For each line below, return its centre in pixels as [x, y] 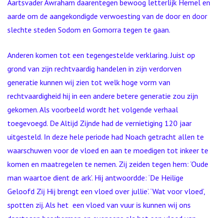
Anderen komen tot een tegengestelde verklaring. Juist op [101, 55]
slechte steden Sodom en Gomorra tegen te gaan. [89, 30]
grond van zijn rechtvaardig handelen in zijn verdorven [94, 69]
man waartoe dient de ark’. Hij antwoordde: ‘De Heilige [95, 178]
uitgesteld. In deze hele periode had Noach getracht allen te [106, 137]
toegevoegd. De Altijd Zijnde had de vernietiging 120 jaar [100, 123]
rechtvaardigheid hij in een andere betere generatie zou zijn [103, 96]
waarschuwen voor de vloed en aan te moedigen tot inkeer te [108, 150]
